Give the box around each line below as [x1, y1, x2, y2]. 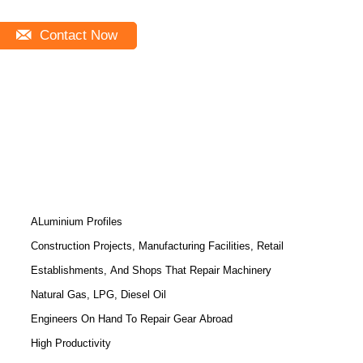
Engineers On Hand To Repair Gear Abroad [31, 313, 233, 325]
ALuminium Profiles [31, 216, 122, 228]
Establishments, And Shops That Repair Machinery [31, 264, 271, 276]
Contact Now [35, 28, 117, 43]
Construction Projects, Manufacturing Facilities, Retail [31, 240, 284, 252]
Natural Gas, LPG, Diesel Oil [31, 288, 166, 301]
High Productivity [31, 337, 111, 349]
